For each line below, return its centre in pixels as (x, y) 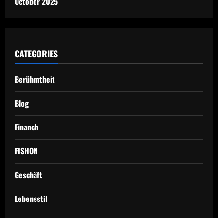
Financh (27, 127)
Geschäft (28, 175)
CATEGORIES (36, 54)
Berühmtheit (35, 79)
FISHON (26, 151)
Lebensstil (31, 199)
